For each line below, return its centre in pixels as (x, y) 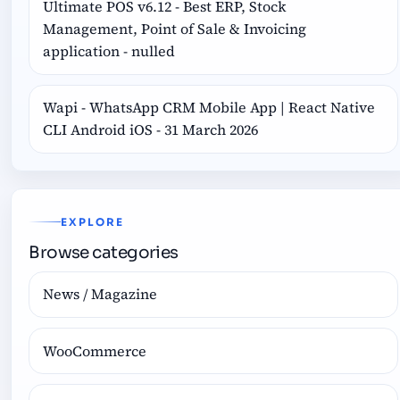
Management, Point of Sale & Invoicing (175, 29)
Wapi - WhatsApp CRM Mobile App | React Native (209, 108)
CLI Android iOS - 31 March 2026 (151, 130)
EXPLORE (92, 222)
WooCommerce (95, 350)
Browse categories (104, 252)
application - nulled (109, 51)
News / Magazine (100, 294)
